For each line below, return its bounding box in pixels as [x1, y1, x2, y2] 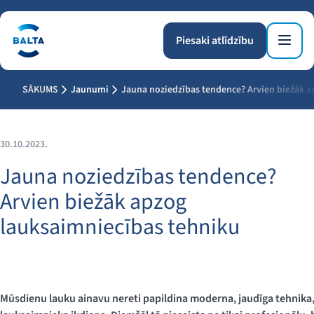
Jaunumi [71, 83, 109, 97]
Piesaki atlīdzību [176, 33, 254, 48]
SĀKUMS [22, 83, 58, 97]
